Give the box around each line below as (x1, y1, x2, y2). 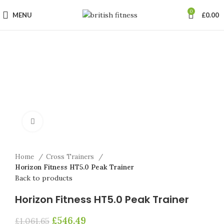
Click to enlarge (42, 117, 92, 125)
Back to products (15, 173, 72, 182)
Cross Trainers (46, 152, 96, 161)
